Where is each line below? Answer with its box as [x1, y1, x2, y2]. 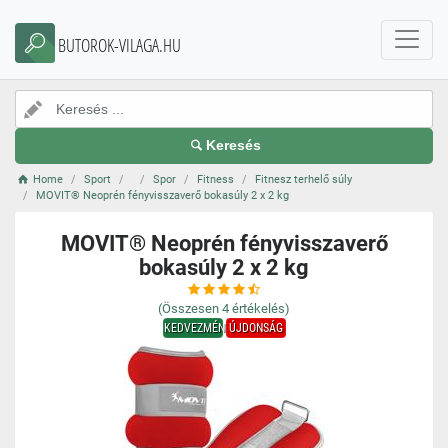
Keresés [206, 138, 262, 153]
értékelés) [232, 301, 290, 316]
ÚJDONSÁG [228, 321, 283, 335]
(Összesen [158, 301, 219, 316]
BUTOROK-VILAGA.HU [58, 33, 181, 57]
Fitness [197, 173, 235, 186]
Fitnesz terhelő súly [255, 173, 353, 186]
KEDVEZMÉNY [163, 321, 231, 335]
